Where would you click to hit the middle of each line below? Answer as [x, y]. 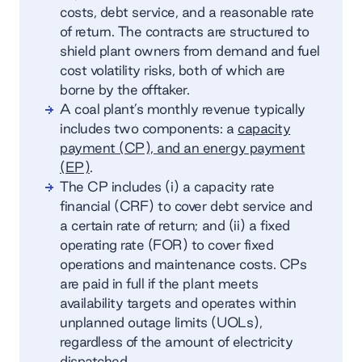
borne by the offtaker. [125, 89]
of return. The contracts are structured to [185, 31]
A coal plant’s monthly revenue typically [183, 108]
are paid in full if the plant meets [159, 283]
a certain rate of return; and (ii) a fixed [175, 225]
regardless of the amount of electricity [177, 341]
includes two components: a [149, 128]
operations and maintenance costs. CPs [183, 263]
